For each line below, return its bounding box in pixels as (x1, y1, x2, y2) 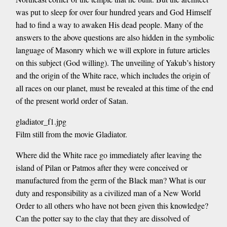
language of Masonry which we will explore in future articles (15, 44, 210, 55)
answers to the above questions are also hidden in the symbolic (15, 31, 214, 43)
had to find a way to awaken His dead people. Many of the (15, 19, 203, 30)
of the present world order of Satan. (15, 95, 128, 106)
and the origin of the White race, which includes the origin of (15, 69, 210, 81)
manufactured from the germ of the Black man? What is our (15, 174, 206, 185)
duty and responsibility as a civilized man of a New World (15, 187, 201, 198)
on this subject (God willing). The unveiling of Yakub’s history (15, 57, 215, 68)
